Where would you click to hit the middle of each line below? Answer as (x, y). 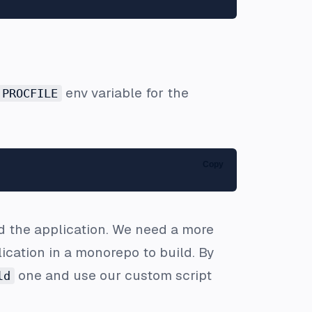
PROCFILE (30, 93)
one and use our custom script (113, 275)
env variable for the (125, 93)
